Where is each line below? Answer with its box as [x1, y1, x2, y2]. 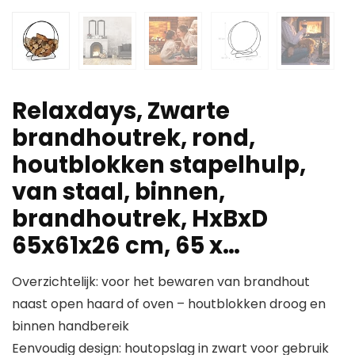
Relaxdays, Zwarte [12, 95, 230, 128]
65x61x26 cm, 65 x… [12, 230, 240, 262]
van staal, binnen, [12, 176, 225, 208]
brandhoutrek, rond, [12, 122, 255, 155]
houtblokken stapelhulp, [12, 149, 306, 181]
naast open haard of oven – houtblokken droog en [12, 295, 326, 314]
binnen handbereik [12, 317, 129, 336]
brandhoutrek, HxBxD [12, 203, 268, 235]
